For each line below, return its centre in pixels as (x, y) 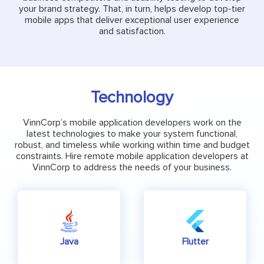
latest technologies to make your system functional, (132, 134)
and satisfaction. (132, 31)
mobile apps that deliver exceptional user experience (132, 20)
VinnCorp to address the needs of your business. (132, 168)
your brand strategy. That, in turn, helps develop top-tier (132, 9)
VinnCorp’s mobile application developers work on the (132, 123)
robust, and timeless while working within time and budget (132, 145)
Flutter (195, 242)
